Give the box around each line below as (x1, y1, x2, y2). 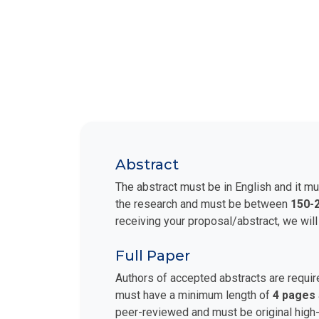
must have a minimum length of (115, 281, 273, 295)
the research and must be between (115, 189, 291, 204)
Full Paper (115, 239, 190, 257)
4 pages (273, 281, 315, 295)
